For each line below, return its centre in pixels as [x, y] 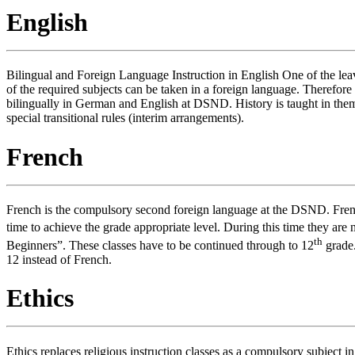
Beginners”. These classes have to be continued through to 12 [160, 245]
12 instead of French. [59, 259]
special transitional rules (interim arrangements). [125, 118]
